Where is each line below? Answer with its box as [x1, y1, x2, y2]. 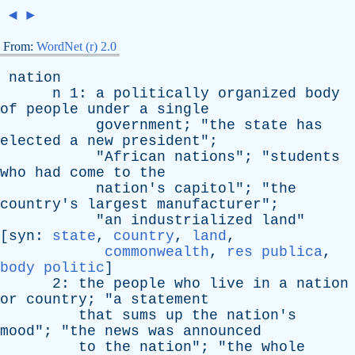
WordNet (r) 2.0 [36, 40, 116, 53]
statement [131, 292, 209, 307]
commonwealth [105, 244, 209, 260]
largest [87, 197, 148, 212]
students [270, 149, 340, 165]
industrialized [131, 212, 253, 228]
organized [218, 86, 296, 101]
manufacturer [157, 197, 261, 212]
